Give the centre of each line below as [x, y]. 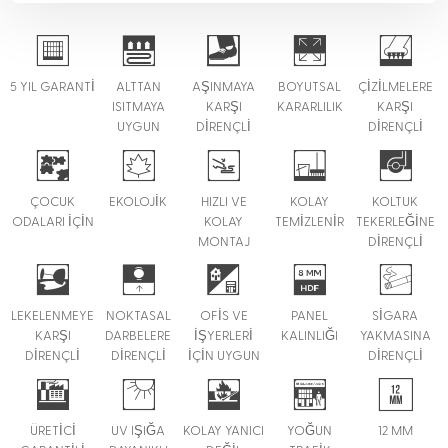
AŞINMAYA [224, 88]
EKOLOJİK [138, 202]
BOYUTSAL [310, 88]
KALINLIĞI [310, 337]
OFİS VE [223, 317]
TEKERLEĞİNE [395, 222]
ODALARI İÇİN [52, 222]
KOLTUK [395, 202]
